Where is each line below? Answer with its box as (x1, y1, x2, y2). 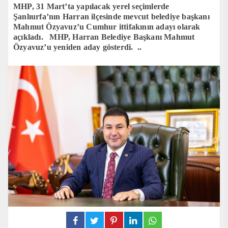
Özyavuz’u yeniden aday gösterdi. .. (13, 42, 142, 51)
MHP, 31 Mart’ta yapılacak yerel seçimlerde (13, 2, 169, 11)
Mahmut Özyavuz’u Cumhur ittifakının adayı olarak (13, 22, 201, 31)
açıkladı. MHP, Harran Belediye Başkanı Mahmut (13, 32, 195, 41)
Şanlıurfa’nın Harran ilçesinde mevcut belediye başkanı (13, 12, 210, 21)
